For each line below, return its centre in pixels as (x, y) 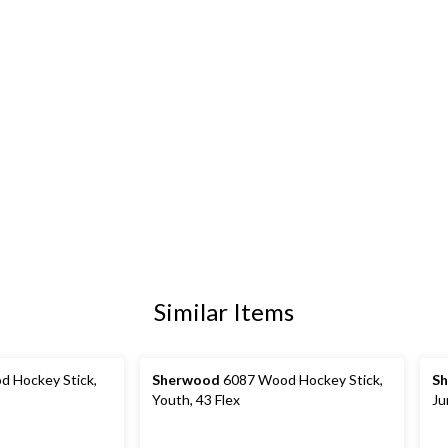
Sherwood (186, 380)
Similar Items (224, 312)
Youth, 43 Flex (196, 400)
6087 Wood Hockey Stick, (301, 380)
